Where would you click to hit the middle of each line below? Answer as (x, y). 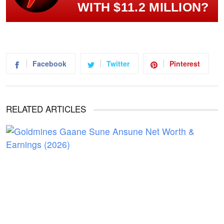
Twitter (118, 64)
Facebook (49, 64)
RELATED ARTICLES (46, 109)
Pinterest (185, 64)
